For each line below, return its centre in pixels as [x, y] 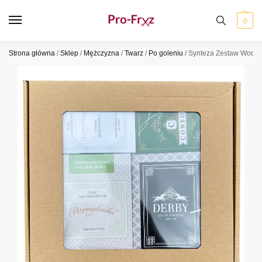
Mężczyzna [101, 53]
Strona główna [32, 53]
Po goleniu [166, 53]
